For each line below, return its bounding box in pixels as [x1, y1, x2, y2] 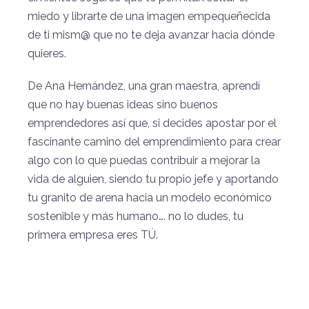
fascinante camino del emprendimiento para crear [28, 134, 281, 148]
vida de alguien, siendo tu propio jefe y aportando [28, 172, 279, 186]
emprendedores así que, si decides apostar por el [28, 116, 277, 130]
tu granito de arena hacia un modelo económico [28, 190, 272, 204]
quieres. [28, 46, 66, 60]
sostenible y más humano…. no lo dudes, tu [28, 209, 243, 223]
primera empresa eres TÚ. [28, 228, 158, 241]
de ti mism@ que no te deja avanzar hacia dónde [28, 28, 275, 41]
